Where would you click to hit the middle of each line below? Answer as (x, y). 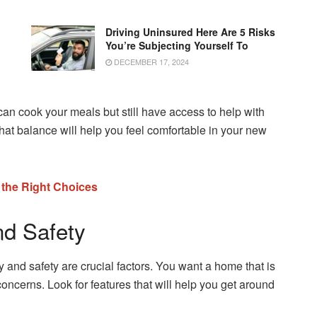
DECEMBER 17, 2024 (150, 61)
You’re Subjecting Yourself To (177, 45)
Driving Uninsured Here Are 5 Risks (190, 31)
